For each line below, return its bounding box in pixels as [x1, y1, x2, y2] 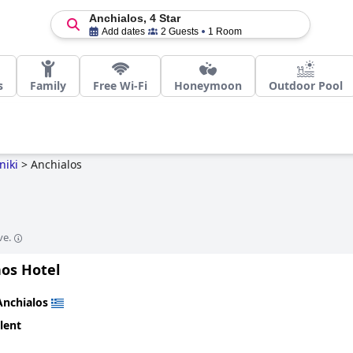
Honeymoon [174, 78, 242, 93]
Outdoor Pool [269, 78, 343, 93]
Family [30, 78, 66, 93]
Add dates [101, 26, 145, 37]
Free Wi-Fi [93, 78, 147, 93]
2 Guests [160, 26, 199, 37]
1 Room [207, 26, 242, 37]
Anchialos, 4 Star [88, 12, 180, 24]
